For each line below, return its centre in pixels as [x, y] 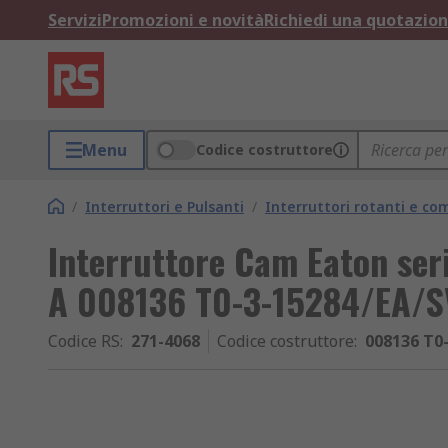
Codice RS [84, 341]
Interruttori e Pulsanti [164, 206]
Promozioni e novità [183, 20]
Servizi [75, 20]
